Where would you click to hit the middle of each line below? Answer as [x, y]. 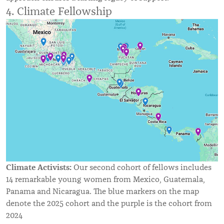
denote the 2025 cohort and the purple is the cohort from [109, 203]
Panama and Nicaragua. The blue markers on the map [102, 191]
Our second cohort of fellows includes [141, 167]
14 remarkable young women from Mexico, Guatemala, [105, 179]
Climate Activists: [39, 167]
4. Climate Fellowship [59, 11]
